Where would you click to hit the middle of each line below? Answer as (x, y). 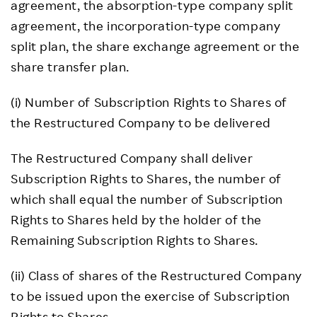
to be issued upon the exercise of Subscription (150, 296)
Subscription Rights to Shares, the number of (146, 178)
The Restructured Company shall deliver (132, 158)
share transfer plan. (70, 67)
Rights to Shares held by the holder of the (136, 219)
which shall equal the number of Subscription (147, 199)
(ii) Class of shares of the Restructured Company (156, 275)
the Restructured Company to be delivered (141, 122)
